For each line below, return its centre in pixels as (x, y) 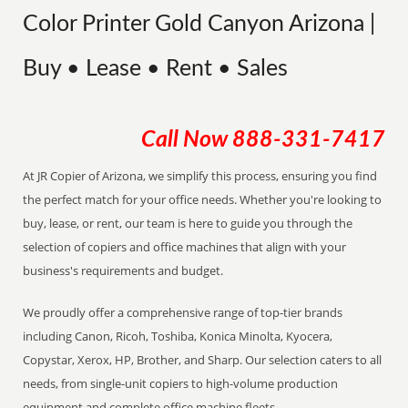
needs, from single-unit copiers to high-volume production (181, 383)
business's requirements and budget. (123, 270)
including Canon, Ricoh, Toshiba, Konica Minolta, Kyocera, (178, 336)
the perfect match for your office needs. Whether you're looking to (203, 199)
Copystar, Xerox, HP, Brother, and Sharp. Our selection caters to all (203, 360)
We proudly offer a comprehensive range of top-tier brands (183, 312)
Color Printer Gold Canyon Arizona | (199, 24)
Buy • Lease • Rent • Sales (156, 69)
